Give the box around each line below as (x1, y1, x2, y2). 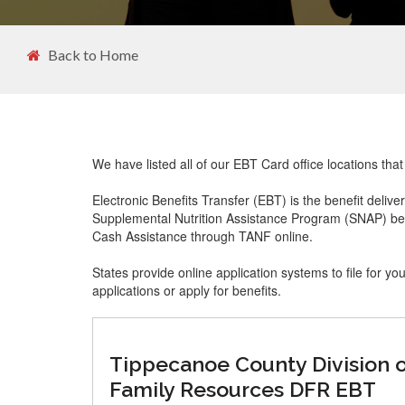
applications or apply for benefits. (92, 281, 281, 299)
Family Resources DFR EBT (109, 377, 375, 401)
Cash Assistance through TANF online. (92, 227, 313, 245)
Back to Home (48, 46, 138, 63)
